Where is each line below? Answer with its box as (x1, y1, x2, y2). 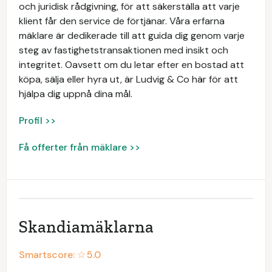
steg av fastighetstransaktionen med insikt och (19, 44, 228, 56)
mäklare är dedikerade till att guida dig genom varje (19, 29, 245, 42)
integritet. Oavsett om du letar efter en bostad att (19, 58, 244, 71)
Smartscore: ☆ (19, 248, 86, 261)
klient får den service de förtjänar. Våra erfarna (19, 15, 225, 27)
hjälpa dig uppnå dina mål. (19, 87, 132, 100)
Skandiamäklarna (19, 217, 154, 237)
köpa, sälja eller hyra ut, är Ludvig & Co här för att (19, 73, 238, 86)
